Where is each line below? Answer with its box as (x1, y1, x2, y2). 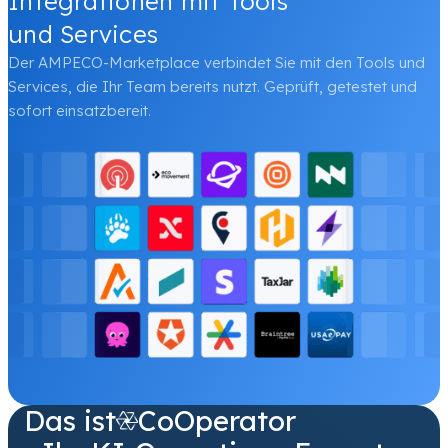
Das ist (24, 402, 116, 438)
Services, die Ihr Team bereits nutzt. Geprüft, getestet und (8, 76, 417, 96)
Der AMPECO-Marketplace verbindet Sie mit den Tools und (8, 52, 425, 72)
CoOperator (137, 402, 296, 438)
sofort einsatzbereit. (8, 100, 151, 120)
